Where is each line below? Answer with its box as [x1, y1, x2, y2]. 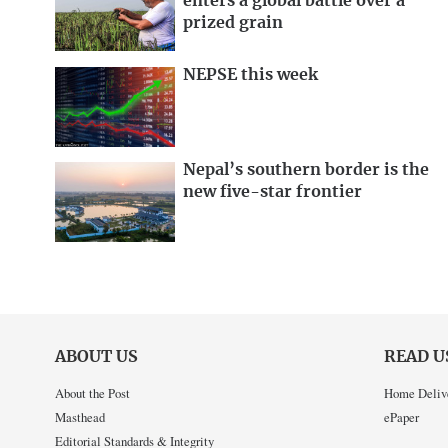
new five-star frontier [183, 184, 362, 201]
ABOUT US [55, 349, 138, 366]
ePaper [383, 407, 419, 426]
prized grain [183, 14, 283, 31]
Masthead [55, 407, 105, 426]
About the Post [55, 383, 130, 402]
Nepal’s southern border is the [183, 162, 429, 179]
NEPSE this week [183, 66, 318, 83]
